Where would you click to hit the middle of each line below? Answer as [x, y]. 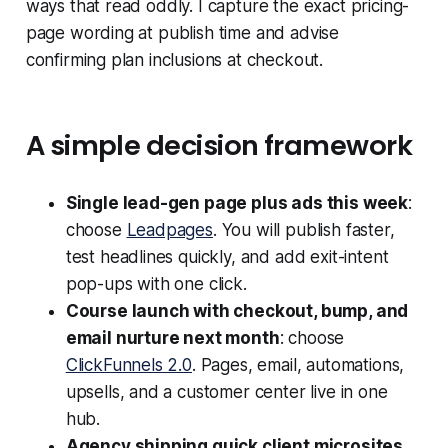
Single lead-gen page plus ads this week [237, 203]
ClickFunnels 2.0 [128, 365]
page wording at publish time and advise [182, 33]
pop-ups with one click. [156, 284]
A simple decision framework [219, 146]
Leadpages [169, 230]
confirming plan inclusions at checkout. [174, 60]
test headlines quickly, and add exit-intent [227, 257]
